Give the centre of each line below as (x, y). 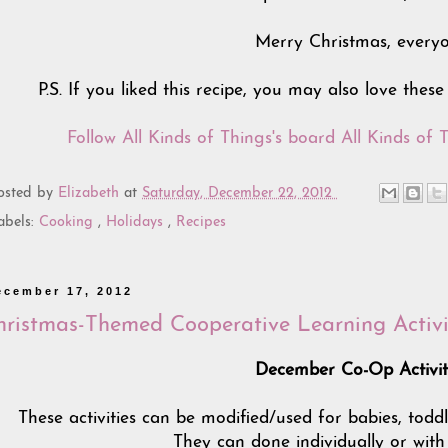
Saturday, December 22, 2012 (239, 193)
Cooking (68, 223)
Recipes (201, 223)
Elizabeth (91, 193)
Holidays (137, 223)
